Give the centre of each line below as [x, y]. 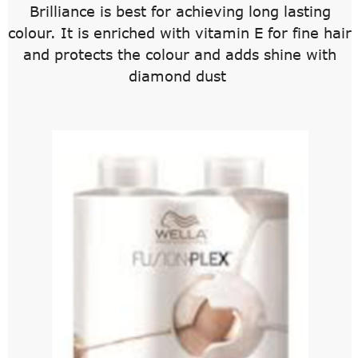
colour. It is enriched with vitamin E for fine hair [180, 32]
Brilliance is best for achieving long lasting [180, 11]
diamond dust [180, 76]
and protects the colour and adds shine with [180, 54]
